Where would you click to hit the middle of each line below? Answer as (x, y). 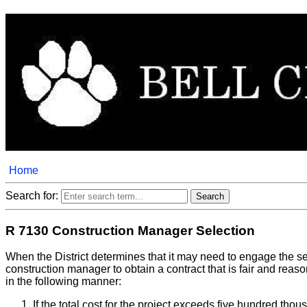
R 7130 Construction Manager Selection (130, 230)
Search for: (33, 195)
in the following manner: (63, 282)
